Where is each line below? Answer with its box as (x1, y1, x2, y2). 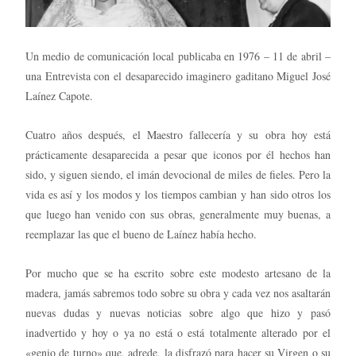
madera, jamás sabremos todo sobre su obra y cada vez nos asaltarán (25, 284, 331, 300)
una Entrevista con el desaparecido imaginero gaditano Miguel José (25, 68, 331, 83)
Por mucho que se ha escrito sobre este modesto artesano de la (25, 265, 331, 281)
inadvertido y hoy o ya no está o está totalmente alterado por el (25, 324, 331, 340)
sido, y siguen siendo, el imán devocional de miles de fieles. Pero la (25, 166, 331, 182)
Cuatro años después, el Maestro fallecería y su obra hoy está (25, 126, 331, 142)
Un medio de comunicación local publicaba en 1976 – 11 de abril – (25, 48, 331, 64)
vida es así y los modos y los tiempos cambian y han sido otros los (25, 186, 331, 202)
